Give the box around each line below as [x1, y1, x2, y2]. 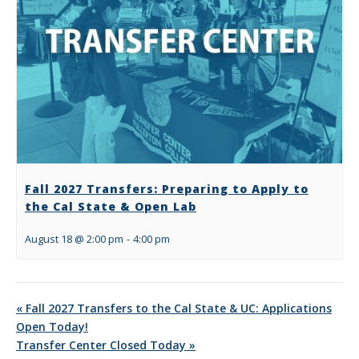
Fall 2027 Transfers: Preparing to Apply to [25, 181, 309, 197]
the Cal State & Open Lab [25, 199, 196, 215]
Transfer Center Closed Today [16, 337, 189, 353]
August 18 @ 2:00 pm [25, 232, 123, 247]
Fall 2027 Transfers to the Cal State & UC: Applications [22, 301, 332, 317]
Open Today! [16, 319, 88, 335]
